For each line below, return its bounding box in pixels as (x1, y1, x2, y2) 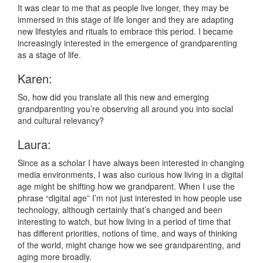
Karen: (18, 70, 52, 87)
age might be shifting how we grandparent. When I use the (18, 180, 235, 193)
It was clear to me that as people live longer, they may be (18, 2, 229, 14)
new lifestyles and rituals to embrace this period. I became (18, 25, 233, 38)
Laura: (18, 136, 51, 153)
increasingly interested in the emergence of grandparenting (18, 37, 237, 49)
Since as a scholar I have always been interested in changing (18, 157, 244, 169)
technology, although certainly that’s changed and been (18, 204, 222, 216)
